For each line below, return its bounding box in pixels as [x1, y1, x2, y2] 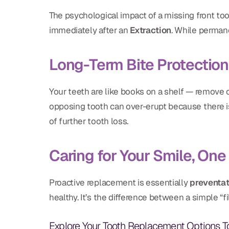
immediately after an [49, 25, 130, 36]
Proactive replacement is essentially [49, 177, 190, 189]
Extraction [130, 25, 172, 36]
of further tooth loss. [49, 116, 128, 127]
